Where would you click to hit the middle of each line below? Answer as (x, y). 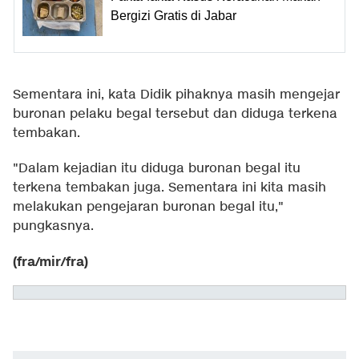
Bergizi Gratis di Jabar (173, 15)
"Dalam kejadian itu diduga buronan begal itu (157, 169)
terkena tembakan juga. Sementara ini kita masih (169, 188)
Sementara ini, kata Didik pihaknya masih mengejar (176, 95)
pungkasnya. (53, 227)
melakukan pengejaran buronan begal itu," (148, 208)
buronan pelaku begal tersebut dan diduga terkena (175, 115)
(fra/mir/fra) (50, 262)
